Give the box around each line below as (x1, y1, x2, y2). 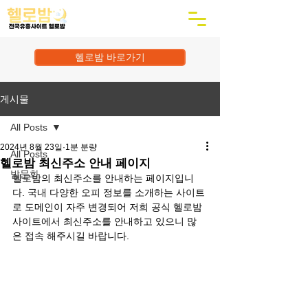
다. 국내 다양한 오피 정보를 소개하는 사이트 (12, 187, 205, 198)
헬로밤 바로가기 (75, 52, 145, 63)
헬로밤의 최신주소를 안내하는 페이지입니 (12, 173, 194, 184)
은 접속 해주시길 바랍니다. (12, 230, 129, 241)
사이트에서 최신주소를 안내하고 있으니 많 (12, 216, 197, 227)
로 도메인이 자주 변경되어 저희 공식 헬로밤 (12, 201, 205, 212)
